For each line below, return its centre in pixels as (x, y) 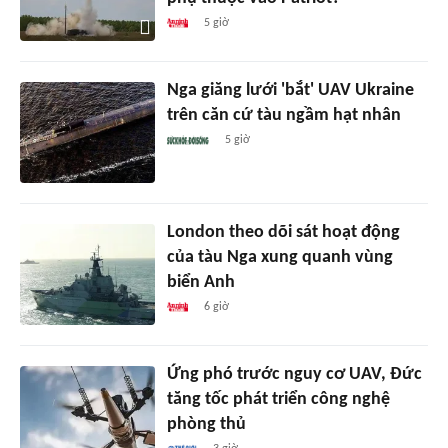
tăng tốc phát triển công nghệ (278, 399)
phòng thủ (206, 424)
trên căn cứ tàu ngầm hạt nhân (283, 115)
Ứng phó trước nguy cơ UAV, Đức (294, 374)
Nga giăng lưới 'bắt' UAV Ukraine (290, 90)
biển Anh (200, 282)
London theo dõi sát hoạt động (283, 232)
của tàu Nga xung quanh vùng (279, 257)
